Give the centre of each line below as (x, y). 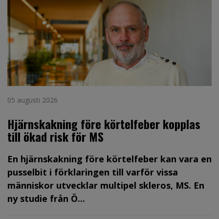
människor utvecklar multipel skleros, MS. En (106, 186)
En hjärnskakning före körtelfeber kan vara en (109, 159)
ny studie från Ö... (46, 199)
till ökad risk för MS (55, 137)
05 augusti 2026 (33, 100)
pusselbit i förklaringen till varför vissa (93, 172)
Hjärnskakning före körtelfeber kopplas (104, 124)
